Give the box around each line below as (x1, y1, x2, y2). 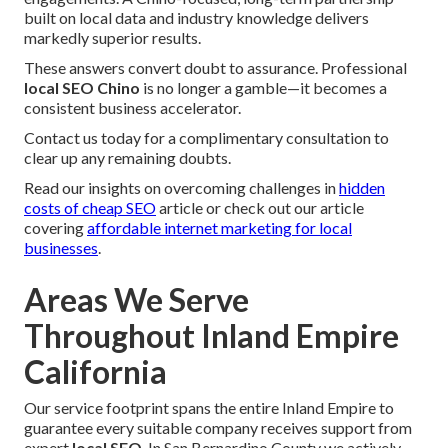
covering (24, 218, 87, 238)
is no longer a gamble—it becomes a (140, 78, 387, 98)
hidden (339, 178, 385, 198)
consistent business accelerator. (24, 98, 241, 118)
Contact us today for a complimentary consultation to (24, 128, 389, 148)
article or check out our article (156, 198, 364, 218)
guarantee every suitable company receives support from (24, 418, 412, 438)
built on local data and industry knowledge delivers (24, 8, 369, 28)
